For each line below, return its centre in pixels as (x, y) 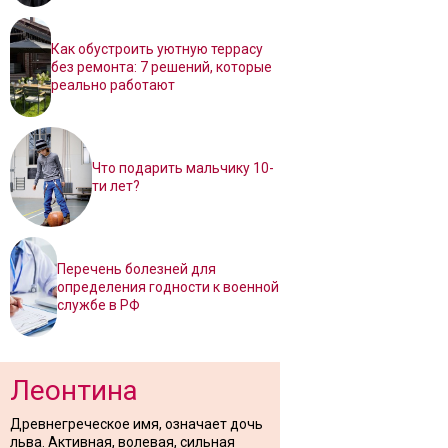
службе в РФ (99, 305)
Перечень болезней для (137, 269)
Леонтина (74, 390)
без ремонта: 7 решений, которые (161, 67)
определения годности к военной (168, 287)
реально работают (112, 85)
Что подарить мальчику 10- (182, 168)
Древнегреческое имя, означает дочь (136, 424)
